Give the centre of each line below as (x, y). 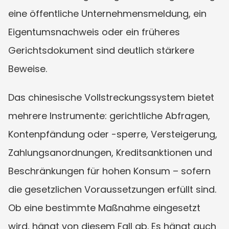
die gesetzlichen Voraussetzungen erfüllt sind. (112, 189)
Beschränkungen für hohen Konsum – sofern (109, 171)
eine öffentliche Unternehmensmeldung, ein (107, 13)
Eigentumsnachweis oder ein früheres (94, 32)
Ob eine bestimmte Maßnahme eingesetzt (104, 208)
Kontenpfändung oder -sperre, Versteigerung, (113, 134)
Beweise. (28, 68)
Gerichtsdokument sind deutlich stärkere (101, 50)
